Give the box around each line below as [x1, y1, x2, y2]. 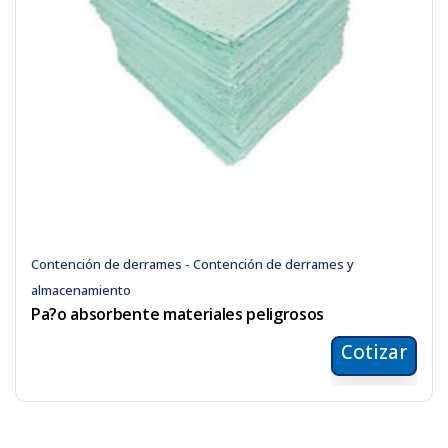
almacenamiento [31, 281, 131, 299]
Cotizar [341, 339, 407, 365]
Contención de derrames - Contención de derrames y [31, 255, 354, 273]
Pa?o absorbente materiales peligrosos [31, 303, 325, 325]
